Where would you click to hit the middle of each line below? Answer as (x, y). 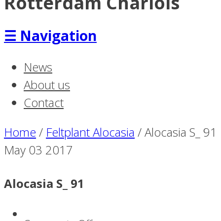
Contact (44, 103)
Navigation (58, 36)
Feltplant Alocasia (90, 132)
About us (47, 85)
